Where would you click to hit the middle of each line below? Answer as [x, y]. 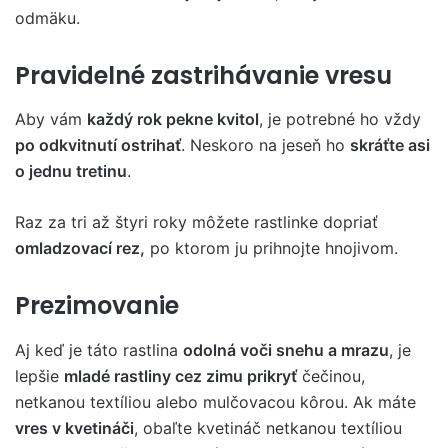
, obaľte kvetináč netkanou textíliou [268, 427]
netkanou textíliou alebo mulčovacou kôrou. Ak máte [215, 401]
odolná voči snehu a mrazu [286, 349]
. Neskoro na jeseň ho [265, 145]
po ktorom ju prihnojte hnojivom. [271, 248]
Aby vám [51, 119]
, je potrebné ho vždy [340, 119]
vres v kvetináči [74, 427]
